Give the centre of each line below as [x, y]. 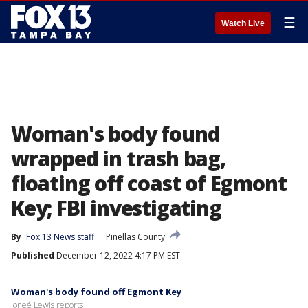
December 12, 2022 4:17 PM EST [117, 255]
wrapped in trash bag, [118, 158]
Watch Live [243, 23]
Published [33, 255]
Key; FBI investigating [116, 208]
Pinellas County [135, 237]
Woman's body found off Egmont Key [96, 291]
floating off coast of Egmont [149, 183]
